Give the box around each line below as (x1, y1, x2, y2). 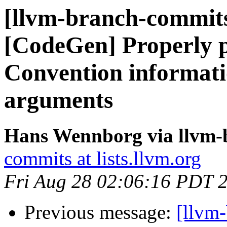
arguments (4, 87, 113, 113)
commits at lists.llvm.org (4, 147, 201, 170)
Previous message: (24, 201, 176, 223)
